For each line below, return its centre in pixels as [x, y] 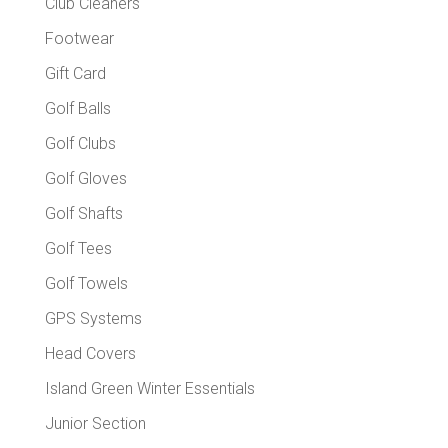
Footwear [79, 38]
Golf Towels [86, 283]
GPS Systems [93, 318]
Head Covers [90, 353]
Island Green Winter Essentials [149, 388]
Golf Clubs [80, 143]
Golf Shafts [83, 213]
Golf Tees [78, 248]
